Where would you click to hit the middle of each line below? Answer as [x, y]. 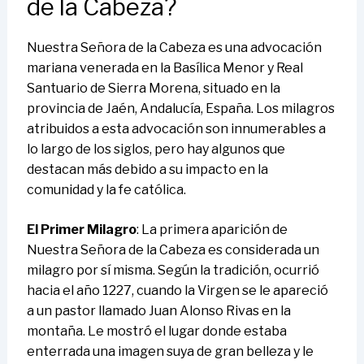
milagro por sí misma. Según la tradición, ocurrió [173, 271]
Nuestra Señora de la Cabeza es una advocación [174, 48]
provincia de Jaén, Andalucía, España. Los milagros [180, 109]
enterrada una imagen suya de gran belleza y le [170, 352]
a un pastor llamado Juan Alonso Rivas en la [158, 311]
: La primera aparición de [212, 230]
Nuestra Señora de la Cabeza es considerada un [173, 250]
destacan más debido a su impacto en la [147, 170]
